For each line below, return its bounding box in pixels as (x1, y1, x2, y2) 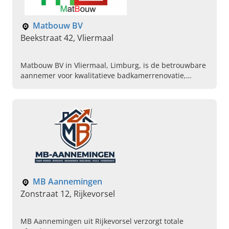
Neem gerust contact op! (20, 91, 105, 101)
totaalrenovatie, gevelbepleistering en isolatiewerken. (20, 81, 204, 91)
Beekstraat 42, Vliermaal (20, 32, 113, 44)
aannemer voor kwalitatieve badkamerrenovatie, (20, 71, 186, 81)
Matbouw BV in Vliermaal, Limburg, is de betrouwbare (20, 60, 206, 71)
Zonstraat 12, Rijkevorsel (20, 188, 115, 200)
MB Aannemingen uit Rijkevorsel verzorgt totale (20, 216, 184, 226)
